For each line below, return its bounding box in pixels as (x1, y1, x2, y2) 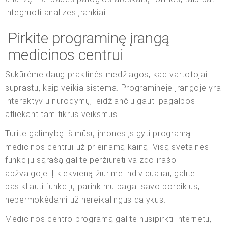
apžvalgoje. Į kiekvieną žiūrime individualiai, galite (5, 168, 196, 178)
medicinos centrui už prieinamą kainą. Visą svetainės (5, 141, 209, 152)
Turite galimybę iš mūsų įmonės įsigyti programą (5, 128, 191, 138)
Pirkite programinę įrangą (8, 28, 169, 47)
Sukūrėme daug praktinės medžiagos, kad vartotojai (5, 69, 208, 79)
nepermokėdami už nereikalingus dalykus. (5, 194, 166, 205)
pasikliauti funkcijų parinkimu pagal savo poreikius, (5, 181, 200, 191)
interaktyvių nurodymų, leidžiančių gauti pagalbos (5, 96, 195, 106)
